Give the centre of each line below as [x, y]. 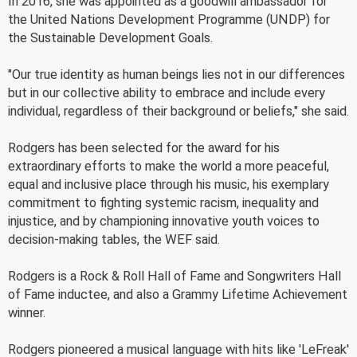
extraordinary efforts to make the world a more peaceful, [169, 166]
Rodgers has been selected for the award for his [144, 147]
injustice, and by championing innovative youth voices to [164, 221]
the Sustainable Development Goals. [110, 37]
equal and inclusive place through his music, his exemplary [169, 184]
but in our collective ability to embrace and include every [167, 92]
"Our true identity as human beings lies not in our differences [177, 74]
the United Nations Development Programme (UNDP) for [169, 19]
